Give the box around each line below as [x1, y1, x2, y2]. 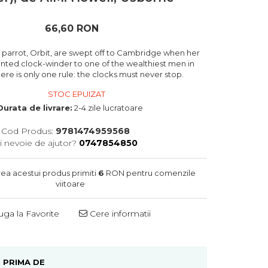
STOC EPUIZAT [45, 89, 105, 99]
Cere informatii [87, 208, 151, 220]
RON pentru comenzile [103, 168, 196, 178]
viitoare [55, 179, 85, 189]
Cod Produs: [1, 126, 54, 137]
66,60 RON [44, 23, 99, 35]
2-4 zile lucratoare [72, 103, 144, 113]
